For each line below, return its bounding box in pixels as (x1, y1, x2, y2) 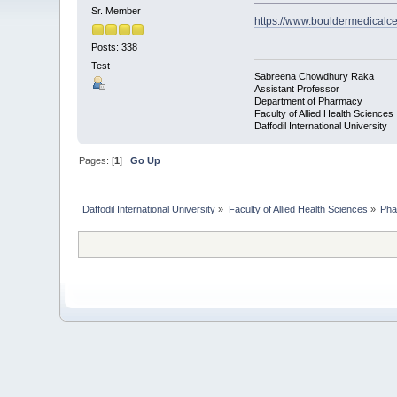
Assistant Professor (253, 82, 339, 94)
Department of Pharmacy (253, 95, 362, 106)
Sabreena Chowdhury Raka (253, 70, 374, 82)
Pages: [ (79, 154, 115, 166)
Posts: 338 (91, 41, 138, 52)
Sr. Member (91, 5, 142, 17)
